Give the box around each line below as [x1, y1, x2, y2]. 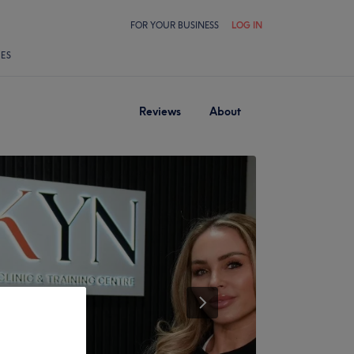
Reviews [139, 104, 181, 119]
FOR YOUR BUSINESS [130, 20, 219, 31]
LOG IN [232, 20, 262, 31]
